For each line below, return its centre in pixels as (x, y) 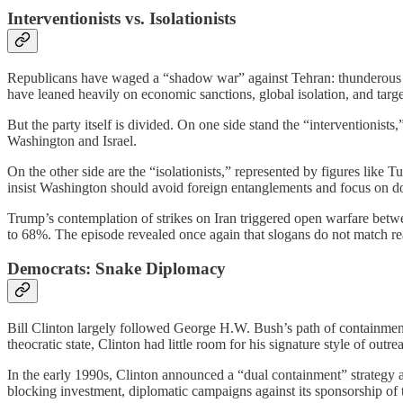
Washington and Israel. (72, 140)
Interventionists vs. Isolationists (121, 18)
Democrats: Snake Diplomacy (116, 269)
